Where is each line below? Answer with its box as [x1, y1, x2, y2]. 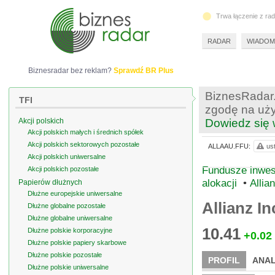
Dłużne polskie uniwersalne [28, 263, 109, 271]
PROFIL [208, 255, 240, 265]
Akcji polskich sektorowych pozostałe [28, 141, 139, 148]
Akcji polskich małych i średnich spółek [28, 128, 144, 136]
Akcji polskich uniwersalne [28, 153, 106, 160]
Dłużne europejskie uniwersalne [28, 190, 122, 197]
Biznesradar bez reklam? [28, 66, 114, 75]
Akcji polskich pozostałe [28, 165, 99, 172]
